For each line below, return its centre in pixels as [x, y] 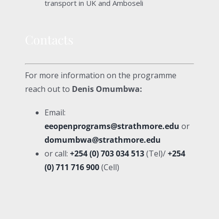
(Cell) [110, 167]
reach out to [48, 89]
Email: [55, 112]
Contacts [49, 39]
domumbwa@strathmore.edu [102, 140]
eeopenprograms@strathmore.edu [112, 126]
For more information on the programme [100, 75]
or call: [57, 153]
